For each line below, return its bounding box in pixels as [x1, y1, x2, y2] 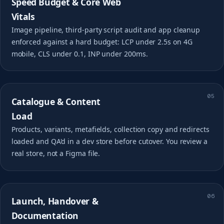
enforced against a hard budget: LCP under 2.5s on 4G [11, 36, 192, 46]
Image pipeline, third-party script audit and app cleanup [11, 24, 200, 34]
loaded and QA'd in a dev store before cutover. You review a [11, 136, 207, 146]
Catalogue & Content [11, 95, 100, 107]
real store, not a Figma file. [11, 148, 100, 158]
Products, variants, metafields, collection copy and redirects [11, 124, 209, 134]
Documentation [11, 209, 79, 222]
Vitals [11, 10, 35, 22]
